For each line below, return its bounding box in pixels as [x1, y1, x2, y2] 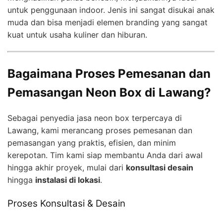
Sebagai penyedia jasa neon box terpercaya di [7, 113, 182, 123]
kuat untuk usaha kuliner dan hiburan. [7, 30, 147, 40]
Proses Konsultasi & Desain [7, 198, 125, 210]
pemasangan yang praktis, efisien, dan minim [7, 138, 176, 148]
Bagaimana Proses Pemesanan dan [7, 66, 211, 81]
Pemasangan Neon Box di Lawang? [7, 85, 211, 100]
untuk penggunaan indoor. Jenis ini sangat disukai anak [7, 5, 215, 15]
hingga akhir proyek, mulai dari [7, 163, 126, 173]
